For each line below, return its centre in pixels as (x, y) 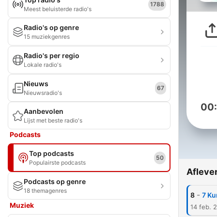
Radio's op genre (51, 27)
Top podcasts (52, 153)
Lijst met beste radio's (53, 120)
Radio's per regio (52, 55)
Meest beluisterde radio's (58, 9)
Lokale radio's (43, 65)
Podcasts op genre (55, 181)
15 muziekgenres (47, 37)
